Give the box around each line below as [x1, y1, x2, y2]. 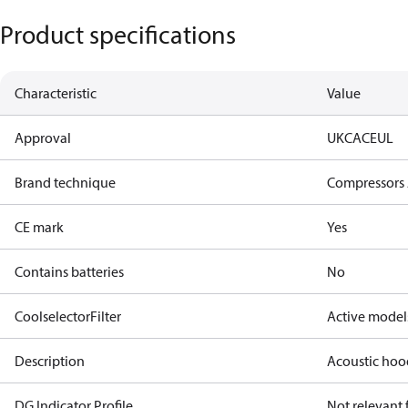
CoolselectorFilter [15, 307, 121, 325]
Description [15, 352, 85, 370]
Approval [15, 128, 71, 147]
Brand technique [15, 173, 116, 191]
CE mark [15, 218, 64, 236]
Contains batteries [15, 262, 124, 280]
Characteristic [15, 84, 97, 102]
